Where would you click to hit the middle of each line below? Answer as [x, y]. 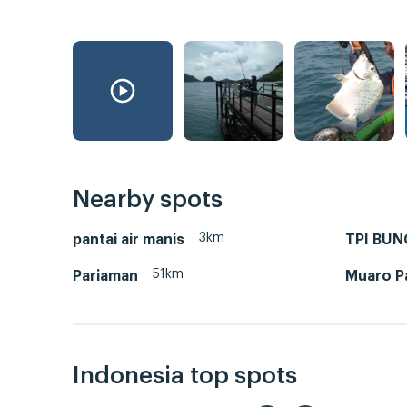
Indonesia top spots [185, 377]
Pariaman [105, 276]
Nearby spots [148, 199]
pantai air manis [129, 239]
